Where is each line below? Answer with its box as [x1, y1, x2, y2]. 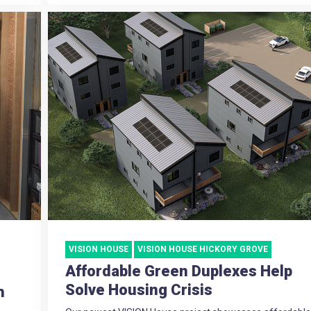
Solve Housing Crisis [65, 281, 212, 299]
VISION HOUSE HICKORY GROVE [137, 244, 268, 255]
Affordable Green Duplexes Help [65, 262, 292, 280]
